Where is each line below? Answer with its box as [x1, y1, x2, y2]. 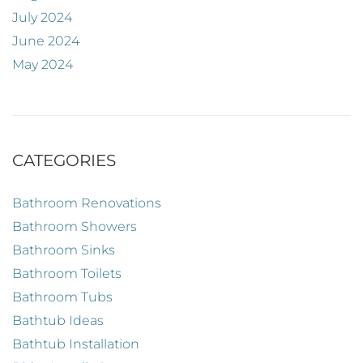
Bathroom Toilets [12, 266, 122, 282]
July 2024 [12, 10, 72, 26]
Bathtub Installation [12, 336, 139, 352]
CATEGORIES [12, 151, 116, 171]
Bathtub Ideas [12, 313, 104, 329]
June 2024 [12, 33, 79, 49]
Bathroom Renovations [12, 195, 161, 211]
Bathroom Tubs [12, 289, 113, 305]
